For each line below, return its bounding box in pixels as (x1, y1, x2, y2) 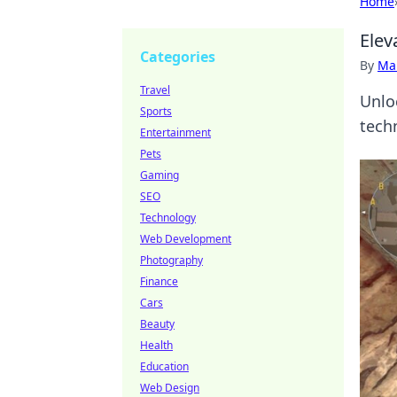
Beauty (140, 316, 175, 331)
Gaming (140, 167, 179, 183)
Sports (140, 104, 172, 119)
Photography (140, 253, 203, 268)
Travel (140, 82, 170, 97)
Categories (140, 47, 215, 66)
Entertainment (140, 125, 211, 140)
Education (140, 359, 189, 374)
